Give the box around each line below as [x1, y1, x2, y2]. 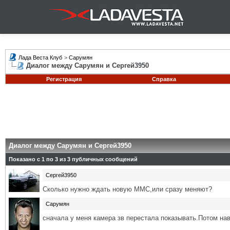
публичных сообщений [70, 156, 138, 162]
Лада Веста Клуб [18, 54, 62, 61]
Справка [151, 76, 176, 82]
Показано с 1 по [9, 156, 55, 162]
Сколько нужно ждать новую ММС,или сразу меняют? [43, 185, 212, 193]
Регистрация [46, 76, 82, 82]
